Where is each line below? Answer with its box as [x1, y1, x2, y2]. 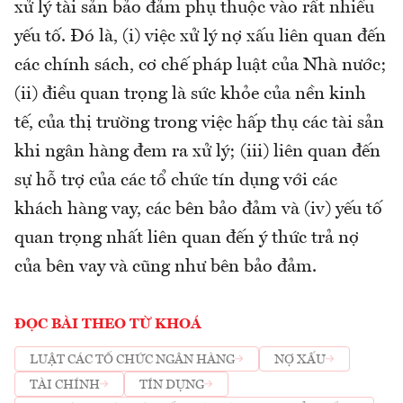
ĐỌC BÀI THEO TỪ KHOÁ [14, 318, 201, 333]
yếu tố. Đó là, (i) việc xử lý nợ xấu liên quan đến [14, 28, 386, 47]
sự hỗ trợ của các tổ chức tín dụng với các [14, 172, 337, 191]
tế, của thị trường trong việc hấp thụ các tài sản [14, 114, 384, 133]
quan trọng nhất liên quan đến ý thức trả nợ [14, 229, 359, 248]
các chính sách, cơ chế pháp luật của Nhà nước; [14, 57, 387, 76]
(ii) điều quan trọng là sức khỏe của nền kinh [14, 85, 366, 104]
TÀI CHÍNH [30, 378, 100, 391]
